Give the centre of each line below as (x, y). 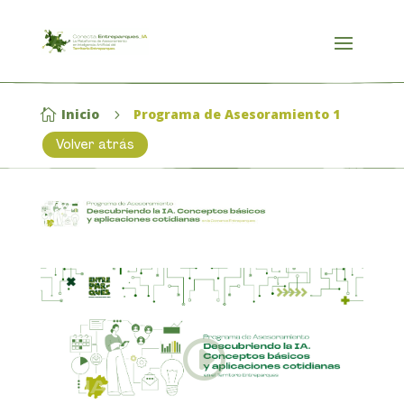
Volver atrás (95, 144)
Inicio (80, 114)
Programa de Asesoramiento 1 (236, 114)
